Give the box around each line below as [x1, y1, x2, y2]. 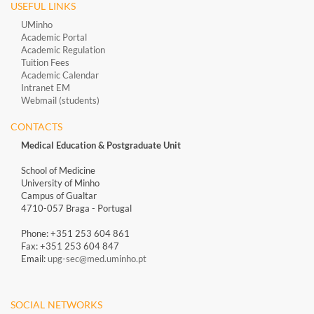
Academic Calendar [21, 69, 99, 81]
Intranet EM [21, 82, 70, 94]
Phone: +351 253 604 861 [21, 228, 130, 240]
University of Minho [21, 177, 100, 189]
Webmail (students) [21, 95, 100, 107]
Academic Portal [21, 32, 87, 43]
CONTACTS [11, 121, 62, 133]
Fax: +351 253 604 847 [21, 240, 119, 252]
